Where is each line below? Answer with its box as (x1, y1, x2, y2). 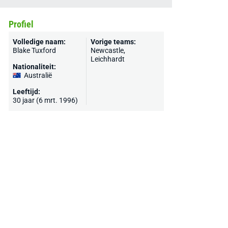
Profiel (8, 19, 34, 30)
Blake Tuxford (12, 46, 56, 54)
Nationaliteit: (12, 63, 56, 71)
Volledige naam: (12, 38, 66, 46)
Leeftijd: (12, 88, 40, 96)
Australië (23, 71, 52, 79)
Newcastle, (90, 46, 125, 54)
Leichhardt (90, 55, 125, 63)
